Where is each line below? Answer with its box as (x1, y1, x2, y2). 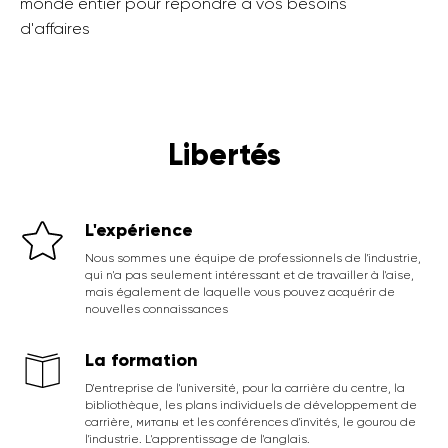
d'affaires (20, 19, 90, 39)
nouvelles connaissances (85, 302, 228, 317)
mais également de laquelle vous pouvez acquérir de (85, 285, 395, 300)
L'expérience (85, 219, 193, 242)
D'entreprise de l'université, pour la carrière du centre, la (85, 381, 405, 396)
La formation (85, 349, 198, 372)
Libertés (167, 136, 281, 174)
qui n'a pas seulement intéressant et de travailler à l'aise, (85, 268, 414, 283)
